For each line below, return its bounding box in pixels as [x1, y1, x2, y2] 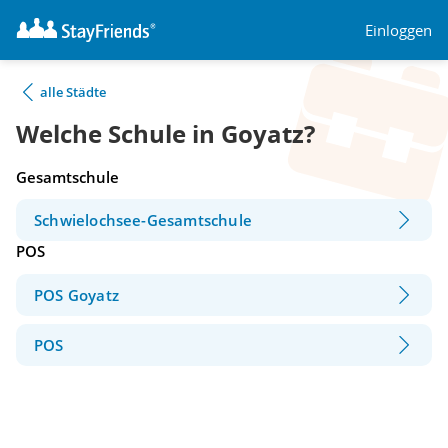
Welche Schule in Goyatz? [16, 117, 315, 151]
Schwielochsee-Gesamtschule [34, 210, 252, 231]
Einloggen [365, 19, 432, 40]
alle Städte [40, 83, 106, 101]
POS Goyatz [34, 284, 119, 305]
